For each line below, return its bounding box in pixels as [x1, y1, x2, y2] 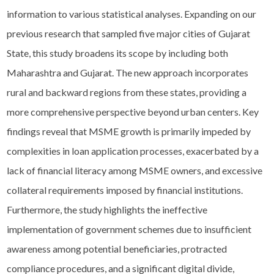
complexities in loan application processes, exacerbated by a [7, 144, 259, 157]
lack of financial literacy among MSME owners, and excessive [7, 164, 262, 176]
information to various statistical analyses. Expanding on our [7, 7, 256, 20]
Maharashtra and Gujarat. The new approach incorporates [7, 66, 248, 78]
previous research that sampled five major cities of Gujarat [7, 27, 250, 39]
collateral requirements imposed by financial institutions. [7, 183, 243, 196]
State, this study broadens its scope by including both [7, 46, 228, 59]
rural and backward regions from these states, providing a [7, 86, 246, 98]
